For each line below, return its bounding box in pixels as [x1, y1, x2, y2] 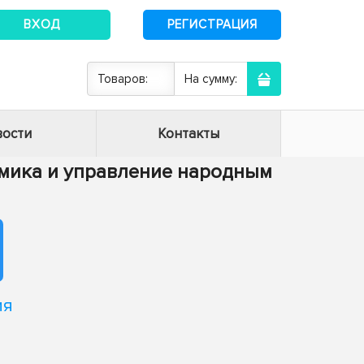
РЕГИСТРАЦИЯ [167, 16, 258, 32]
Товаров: [97, 71, 148, 86]
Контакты [158, 125, 219, 142]
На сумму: [184, 71, 237, 86]
